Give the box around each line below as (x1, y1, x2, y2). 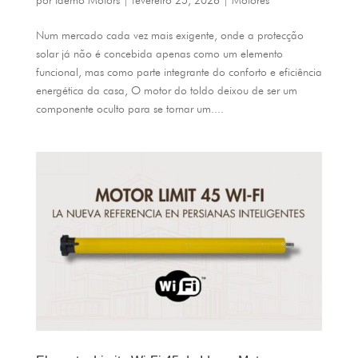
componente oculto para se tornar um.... (35, 101, 224, 115)
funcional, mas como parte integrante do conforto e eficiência (35, 65, 322, 78)
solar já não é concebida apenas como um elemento (35, 46, 283, 60)
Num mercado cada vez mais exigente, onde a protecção (35, 28, 304, 42)
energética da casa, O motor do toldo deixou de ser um (35, 83, 297, 97)
